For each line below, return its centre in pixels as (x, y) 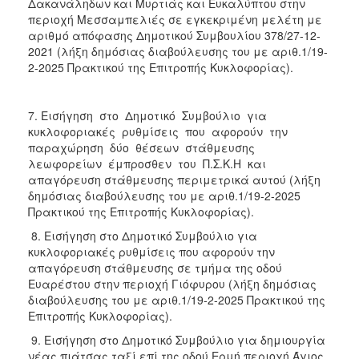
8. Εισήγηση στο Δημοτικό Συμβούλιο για (143, 235)
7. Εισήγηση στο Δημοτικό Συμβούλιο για (149, 115)
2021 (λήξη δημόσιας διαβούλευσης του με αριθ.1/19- (178, 51)
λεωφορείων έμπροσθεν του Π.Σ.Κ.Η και (149, 163)
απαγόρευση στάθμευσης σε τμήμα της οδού (155, 267)
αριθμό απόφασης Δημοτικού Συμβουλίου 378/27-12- (174, 35)
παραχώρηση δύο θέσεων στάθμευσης (143, 147)
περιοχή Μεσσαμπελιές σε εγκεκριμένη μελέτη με (175, 19)
